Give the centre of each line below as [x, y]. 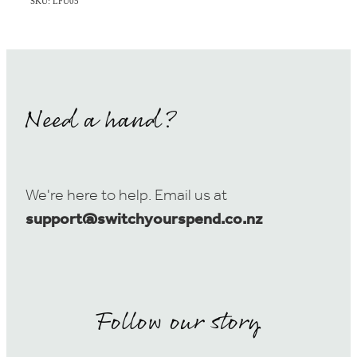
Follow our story [178, 322]
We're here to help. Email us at [126, 196]
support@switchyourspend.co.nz [144, 220]
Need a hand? [102, 121]
